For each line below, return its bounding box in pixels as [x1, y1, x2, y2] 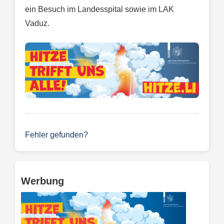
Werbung [21, 175, 64, 186]
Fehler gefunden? [25, 130, 88, 139]
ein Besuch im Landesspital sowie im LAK [25, 4, 174, 13]
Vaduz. [25, 18, 49, 27]
